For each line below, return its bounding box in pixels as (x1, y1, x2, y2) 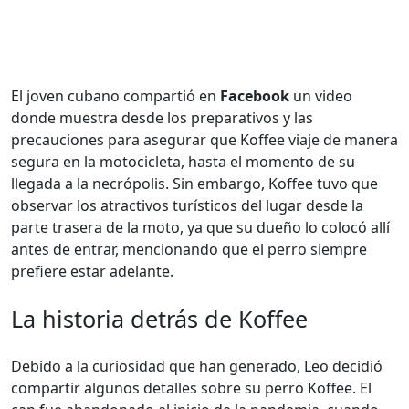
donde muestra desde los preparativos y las (11, 108, 313, 128)
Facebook (220, 86, 289, 106)
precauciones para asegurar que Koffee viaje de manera (11, 130, 398, 150)
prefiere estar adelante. (11, 261, 173, 281)
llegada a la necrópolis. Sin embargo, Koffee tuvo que (11, 173, 378, 194)
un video (289, 86, 352, 106)
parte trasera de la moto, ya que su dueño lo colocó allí (11, 217, 390, 237)
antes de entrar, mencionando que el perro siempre (11, 239, 367, 259)
